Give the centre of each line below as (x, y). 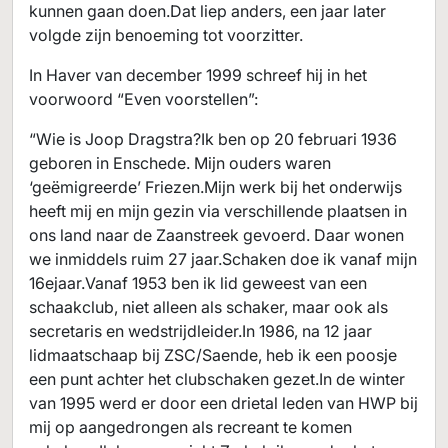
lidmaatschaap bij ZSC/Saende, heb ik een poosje (213, 355)
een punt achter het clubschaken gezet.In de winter (217, 379)
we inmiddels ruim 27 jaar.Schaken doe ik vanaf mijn (223, 259)
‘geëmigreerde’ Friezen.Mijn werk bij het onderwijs (215, 187)
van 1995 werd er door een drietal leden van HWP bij (223, 403)
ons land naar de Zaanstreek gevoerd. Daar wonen (216, 235)
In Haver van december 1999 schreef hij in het (198, 75)
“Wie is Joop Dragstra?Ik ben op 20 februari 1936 (213, 139)
